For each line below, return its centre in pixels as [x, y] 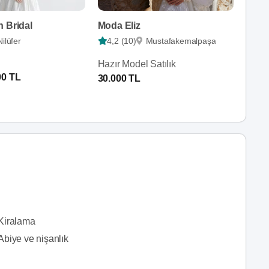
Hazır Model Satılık [137, 64]
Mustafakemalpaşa [181, 41]
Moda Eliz [119, 26]
